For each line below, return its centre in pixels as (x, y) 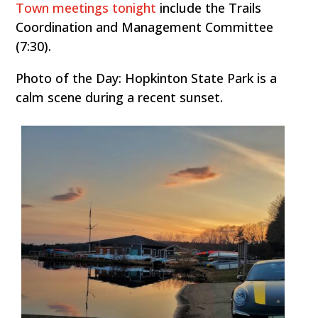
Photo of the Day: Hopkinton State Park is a (147, 78)
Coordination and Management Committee (145, 27)
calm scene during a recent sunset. (120, 98)
